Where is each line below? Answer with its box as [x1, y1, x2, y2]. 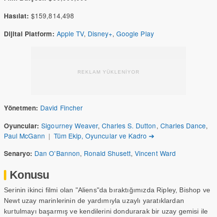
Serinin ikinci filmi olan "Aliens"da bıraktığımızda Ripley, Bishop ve [4, 186, 210, 194]
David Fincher [40, 103, 83, 112]
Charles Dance [160, 121, 206, 130]
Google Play [116, 29, 154, 38]
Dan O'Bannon [34, 148, 80, 158]
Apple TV [56, 29, 84, 38]
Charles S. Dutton [101, 121, 156, 130]
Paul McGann [4, 131, 46, 140]
